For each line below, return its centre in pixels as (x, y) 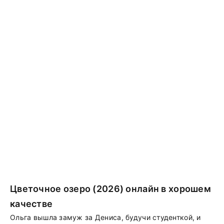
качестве (31, 204)
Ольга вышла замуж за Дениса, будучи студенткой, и (105, 217)
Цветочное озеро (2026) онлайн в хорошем (110, 189)
